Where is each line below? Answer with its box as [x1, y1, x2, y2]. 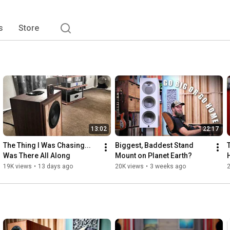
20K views [115, 163, 144, 170]
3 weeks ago [150, 163, 186, 170]
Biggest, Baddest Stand [115, 141, 194, 150]
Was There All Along [3, 151, 70, 160]
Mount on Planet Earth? [115, 151, 192, 160]
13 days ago [38, 163, 73, 170]
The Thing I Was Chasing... [3, 141, 91, 150]
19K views [3, 163, 32, 170]
